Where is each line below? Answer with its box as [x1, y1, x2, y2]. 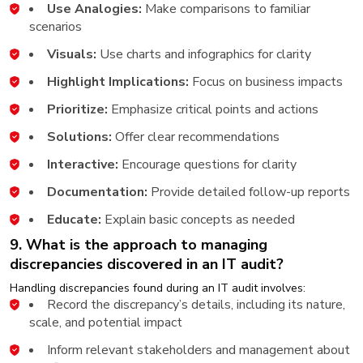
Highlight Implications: [47, 72, 189, 91]
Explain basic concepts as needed [101, 210, 295, 228]
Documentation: [47, 182, 147, 201]
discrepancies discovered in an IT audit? [10, 254, 284, 274]
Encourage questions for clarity [118, 155, 297, 173]
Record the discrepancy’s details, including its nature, [47, 295, 345, 314]
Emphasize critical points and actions [111, 100, 318, 118]
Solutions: [47, 127, 112, 146]
